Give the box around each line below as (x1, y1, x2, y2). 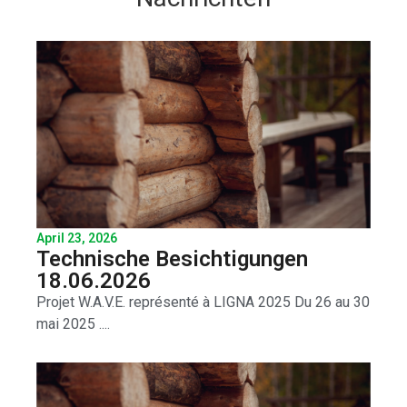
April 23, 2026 (36, 231, 117, 246)
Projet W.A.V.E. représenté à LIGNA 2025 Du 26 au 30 (36, 293, 370, 312)
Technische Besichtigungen (36, 246, 308, 273)
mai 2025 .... (36, 315, 110, 333)
